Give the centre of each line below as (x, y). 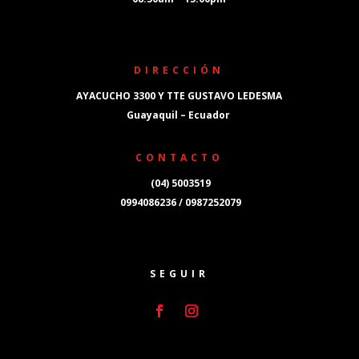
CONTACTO (179, 157)
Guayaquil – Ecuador (179, 115)
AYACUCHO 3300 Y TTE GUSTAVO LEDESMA (179, 95)
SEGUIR (179, 273)
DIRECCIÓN (179, 70)
